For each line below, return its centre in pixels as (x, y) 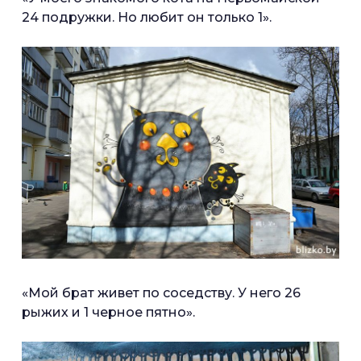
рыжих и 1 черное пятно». (108, 312)
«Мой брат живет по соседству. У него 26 (161, 293)
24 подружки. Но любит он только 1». (147, 18)
